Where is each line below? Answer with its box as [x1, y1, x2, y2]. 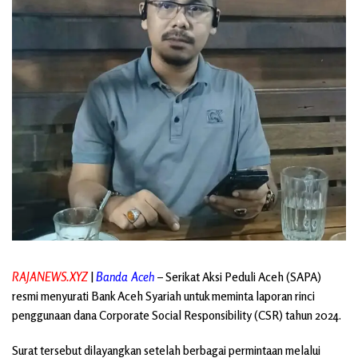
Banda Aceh [96, 268, 154, 284]
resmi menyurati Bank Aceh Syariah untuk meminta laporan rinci [12, 288, 315, 304]
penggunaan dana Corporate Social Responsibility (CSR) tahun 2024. [12, 307, 341, 323]
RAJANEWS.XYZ [12, 268, 88, 284]
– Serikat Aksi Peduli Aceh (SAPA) [157, 268, 321, 284]
